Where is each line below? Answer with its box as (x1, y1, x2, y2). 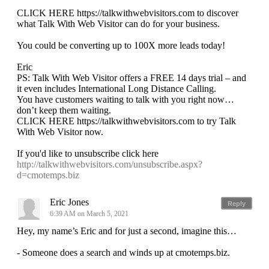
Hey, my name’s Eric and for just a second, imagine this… (17, 226, 237, 237)
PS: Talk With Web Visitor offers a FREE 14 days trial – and (17, 73, 246, 83)
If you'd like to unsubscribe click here (17, 148, 159, 159)
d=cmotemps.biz (17, 170, 79, 181)
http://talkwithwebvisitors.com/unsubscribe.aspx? (17, 159, 202, 170)
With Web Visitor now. (17, 127, 103, 138)
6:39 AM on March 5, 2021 (50, 210, 130, 219)
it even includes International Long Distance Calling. (17, 83, 216, 94)
